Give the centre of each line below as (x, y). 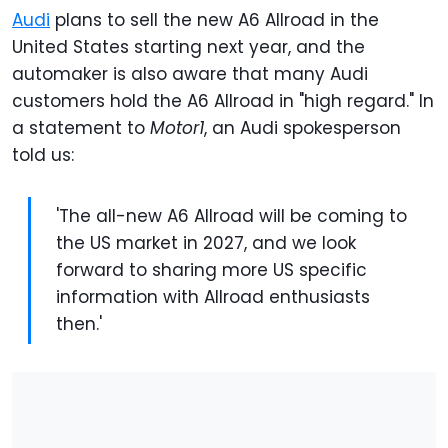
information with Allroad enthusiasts (213, 297)
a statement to (81, 128)
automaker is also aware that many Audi (190, 74)
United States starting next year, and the (188, 47)
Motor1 (177, 128)
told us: (48, 155)
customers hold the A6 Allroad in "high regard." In (223, 101)
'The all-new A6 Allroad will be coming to (231, 216)
